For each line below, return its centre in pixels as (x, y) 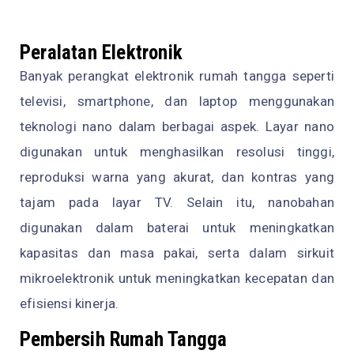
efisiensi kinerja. (70, 303)
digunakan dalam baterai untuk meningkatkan (177, 227)
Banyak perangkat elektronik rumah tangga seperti (177, 75)
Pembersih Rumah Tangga (124, 339)
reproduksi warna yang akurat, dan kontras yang (177, 177)
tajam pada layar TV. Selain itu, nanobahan (177, 202)
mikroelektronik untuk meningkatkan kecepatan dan (177, 278)
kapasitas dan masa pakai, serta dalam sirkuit (177, 252)
